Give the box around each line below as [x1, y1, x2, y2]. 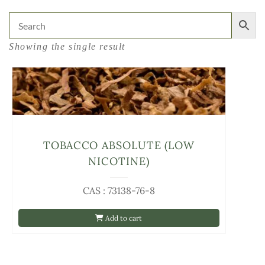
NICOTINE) [88, 154, 150, 168]
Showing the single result [9, 41, 125, 51]
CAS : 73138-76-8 [82, 185, 155, 196]
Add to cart [104, 214, 143, 222]
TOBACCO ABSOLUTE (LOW [43, 138, 195, 152]
